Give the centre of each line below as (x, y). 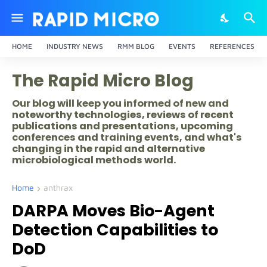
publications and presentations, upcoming (122, 126)
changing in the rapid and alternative (108, 149)
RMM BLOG (136, 46)
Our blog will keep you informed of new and (120, 103)
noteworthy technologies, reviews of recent (123, 115)
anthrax (58, 187)
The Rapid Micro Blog (103, 81)
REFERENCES (232, 46)
